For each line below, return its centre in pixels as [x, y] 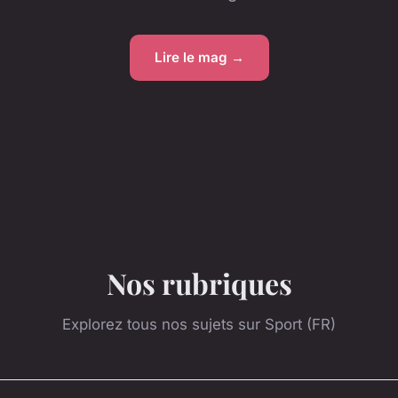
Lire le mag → [199, 58]
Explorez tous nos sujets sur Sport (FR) [199, 324]
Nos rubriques [199, 283]
